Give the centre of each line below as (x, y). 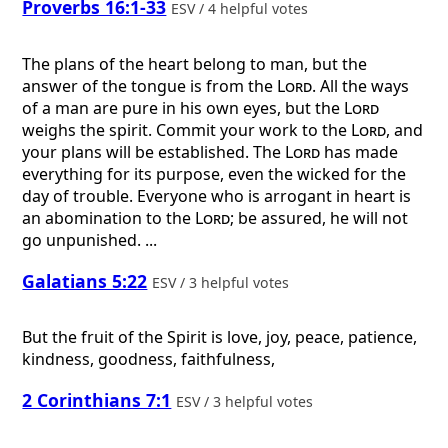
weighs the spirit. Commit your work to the (187, 129)
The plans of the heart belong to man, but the (195, 63)
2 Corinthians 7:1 (97, 399)
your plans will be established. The (154, 151)
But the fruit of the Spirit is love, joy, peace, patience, (220, 337)
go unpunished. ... (90, 239)
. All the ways (361, 85)
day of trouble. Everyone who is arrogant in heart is (217, 195)
